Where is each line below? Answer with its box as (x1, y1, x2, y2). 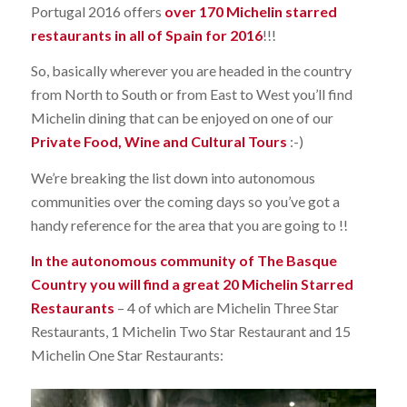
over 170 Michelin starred (164, 2, 337, 20)
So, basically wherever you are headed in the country (30, 62, 352, 80)
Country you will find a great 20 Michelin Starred (30, 275, 353, 293)
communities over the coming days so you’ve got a (30, 192, 340, 210)
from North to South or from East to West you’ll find (30, 85, 352, 104)
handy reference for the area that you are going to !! (30, 215, 348, 233)
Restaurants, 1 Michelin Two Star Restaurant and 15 (30, 323, 351, 341)
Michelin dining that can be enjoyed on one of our (30, 109, 333, 127)
